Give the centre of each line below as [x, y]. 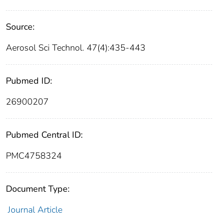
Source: [20, 27]
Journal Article [35, 210]
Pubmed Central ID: [44, 135]
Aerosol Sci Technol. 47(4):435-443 [76, 48]
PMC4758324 [34, 156]
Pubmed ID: [29, 81]
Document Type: [38, 189]
